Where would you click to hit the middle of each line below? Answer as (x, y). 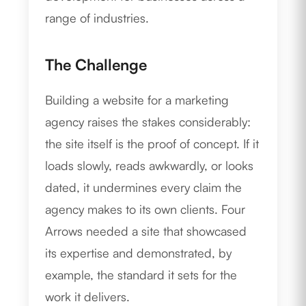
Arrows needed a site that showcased (146, 231)
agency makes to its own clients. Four (145, 209)
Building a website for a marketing (137, 100)
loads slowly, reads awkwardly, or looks (150, 166)
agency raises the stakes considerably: (148, 122)
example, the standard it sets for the (141, 275)
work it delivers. (88, 297)
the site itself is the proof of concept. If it (152, 144)
